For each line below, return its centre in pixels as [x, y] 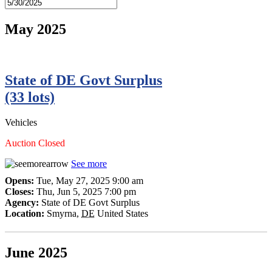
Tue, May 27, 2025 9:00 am [90, 181]
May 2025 [36, 29]
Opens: [21, 181]
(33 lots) [30, 97]
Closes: [21, 192]
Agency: [23, 202]
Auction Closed [35, 143]
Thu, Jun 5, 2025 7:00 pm [86, 192]
